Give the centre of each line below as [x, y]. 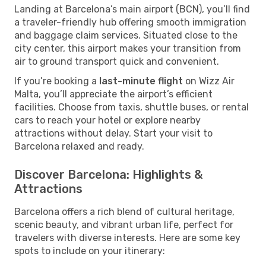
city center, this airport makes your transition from [128, 48]
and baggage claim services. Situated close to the [126, 35]
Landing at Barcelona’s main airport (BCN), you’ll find [132, 9]
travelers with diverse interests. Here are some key [127, 237]
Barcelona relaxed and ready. [79, 146]
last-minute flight [141, 81]
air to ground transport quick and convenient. [117, 61]
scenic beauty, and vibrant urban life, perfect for [124, 224]
